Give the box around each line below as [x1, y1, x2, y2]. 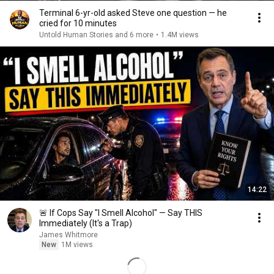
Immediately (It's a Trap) [39, 218, 132, 228]
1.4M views [161, 31, 199, 39]
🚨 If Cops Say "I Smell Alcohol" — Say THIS [39, 208, 202, 218]
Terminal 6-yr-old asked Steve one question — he [39, 8, 227, 18]
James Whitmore [39, 231, 98, 239]
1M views [61, 240, 93, 249]
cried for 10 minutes [39, 18, 117, 28]
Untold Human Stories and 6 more [39, 31, 154, 39]
